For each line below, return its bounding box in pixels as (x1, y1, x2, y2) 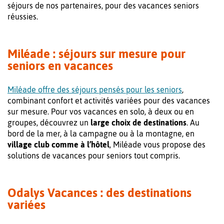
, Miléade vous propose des (109, 140, 205, 149)
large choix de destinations (90, 118, 186, 127)
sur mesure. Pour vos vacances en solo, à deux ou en (7, 107, 194, 116)
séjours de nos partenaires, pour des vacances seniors (7, 1, 199, 10)
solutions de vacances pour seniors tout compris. (7, 151, 180, 160)
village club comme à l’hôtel (7, 140, 109, 149)
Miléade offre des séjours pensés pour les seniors (7, 85, 182, 94)
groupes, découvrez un (7, 118, 90, 127)
